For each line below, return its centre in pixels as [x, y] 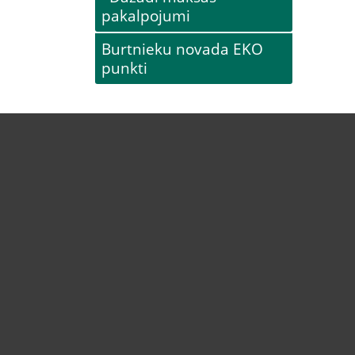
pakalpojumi [146, 15]
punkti [124, 68]
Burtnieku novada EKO [182, 49]
